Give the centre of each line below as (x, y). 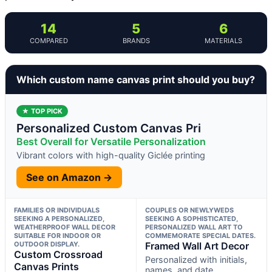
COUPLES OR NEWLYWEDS (189, 210)
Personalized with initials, (196, 259)
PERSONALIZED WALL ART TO (194, 227)
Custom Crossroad (58, 254)
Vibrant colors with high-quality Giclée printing (111, 155)
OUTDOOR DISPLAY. (47, 244)
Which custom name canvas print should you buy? (136, 79)
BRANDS (136, 40)
